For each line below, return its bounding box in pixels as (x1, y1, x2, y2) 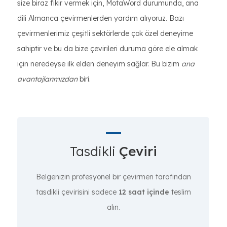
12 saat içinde (118, 187, 169, 197)
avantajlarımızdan (17, 74, 78, 84)
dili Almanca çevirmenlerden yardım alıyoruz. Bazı (17, 14, 184, 23)
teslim (169, 187, 191, 197)
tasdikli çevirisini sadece (35, 187, 119, 197)
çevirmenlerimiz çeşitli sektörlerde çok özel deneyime (17, 29, 193, 38)
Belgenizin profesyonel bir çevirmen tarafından (35, 172, 191, 181)
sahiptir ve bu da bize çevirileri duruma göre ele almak (17, 44, 198, 53)
